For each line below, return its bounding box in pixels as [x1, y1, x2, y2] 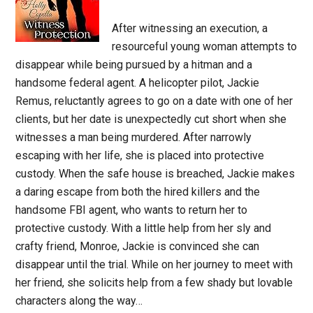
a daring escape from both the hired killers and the [15, 185, 261, 198]
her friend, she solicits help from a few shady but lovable [15, 276, 293, 289]
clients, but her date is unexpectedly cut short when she [15, 112, 287, 126]
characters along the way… [15, 294, 143, 307]
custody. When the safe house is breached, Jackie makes [15, 167, 296, 180]
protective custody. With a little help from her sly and [15, 221, 272, 235]
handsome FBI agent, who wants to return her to [15, 203, 248, 217]
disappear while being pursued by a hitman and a [15, 58, 253, 71]
